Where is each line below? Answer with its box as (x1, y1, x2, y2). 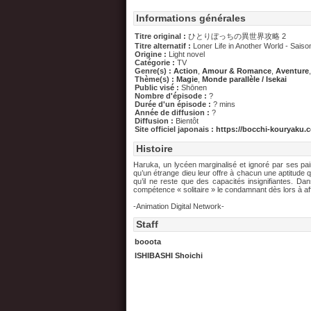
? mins (213, 100, 235, 108)
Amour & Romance (202, 67, 271, 75)
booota (135, 237, 161, 246)
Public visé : (135, 83, 181, 92)
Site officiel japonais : (135, 125, 216, 133)
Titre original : (135, 32, 188, 40)
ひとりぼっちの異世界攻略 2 (188, 32, 286, 40)
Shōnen (181, 83, 207, 92)
